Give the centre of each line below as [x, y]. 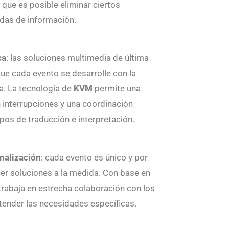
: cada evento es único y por [95, 157]
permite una [117, 89]
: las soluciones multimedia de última [78, 58]
